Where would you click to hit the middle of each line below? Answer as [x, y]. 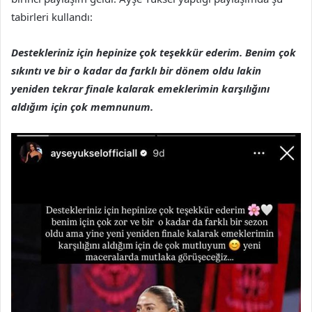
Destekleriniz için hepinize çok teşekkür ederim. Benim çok [154, 52]
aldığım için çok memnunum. [82, 106]
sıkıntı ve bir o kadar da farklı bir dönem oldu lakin [136, 70]
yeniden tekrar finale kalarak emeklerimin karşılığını [140, 88]
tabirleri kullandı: [52, 16]
